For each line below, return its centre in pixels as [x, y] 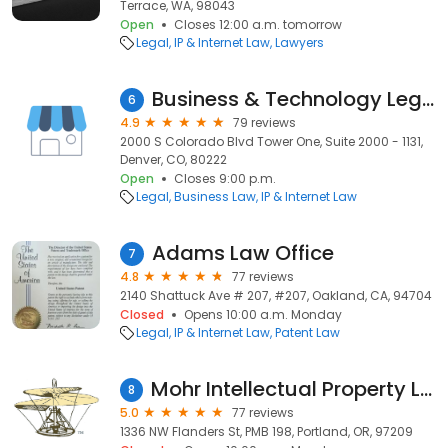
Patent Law [307, 332]
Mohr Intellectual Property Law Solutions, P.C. [426, 389]
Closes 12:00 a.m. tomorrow [258, 24]
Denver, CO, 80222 [173, 159]
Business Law [215, 196]
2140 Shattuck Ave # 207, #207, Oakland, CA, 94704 [276, 295]
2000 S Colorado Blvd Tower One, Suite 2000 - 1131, [271, 141]
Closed [142, 314]
